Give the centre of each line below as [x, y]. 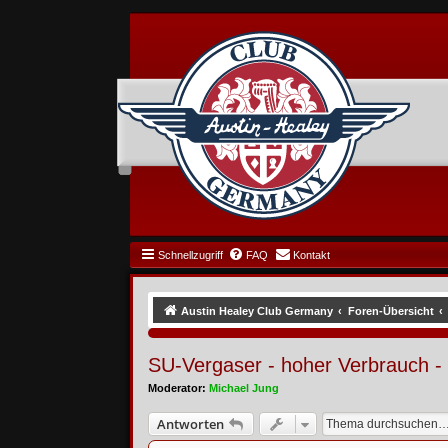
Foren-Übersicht [390, 311]
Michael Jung [243, 388]
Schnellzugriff [190, 255]
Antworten [190, 423]
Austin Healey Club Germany [256, 311]
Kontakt [311, 255]
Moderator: [176, 388]
